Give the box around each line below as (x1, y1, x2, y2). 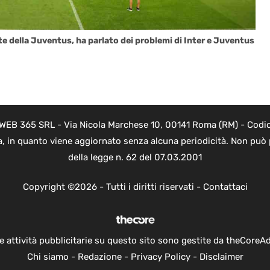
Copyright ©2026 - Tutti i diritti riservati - (22, 181, 203, 193)
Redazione (77, 251, 122, 263)
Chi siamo (27, 251, 69, 263)
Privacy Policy (130, 251, 190, 263)
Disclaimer (199, 251, 243, 263)
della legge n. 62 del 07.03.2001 (68, 151, 202, 163)
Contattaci (202, 181, 248, 193)
